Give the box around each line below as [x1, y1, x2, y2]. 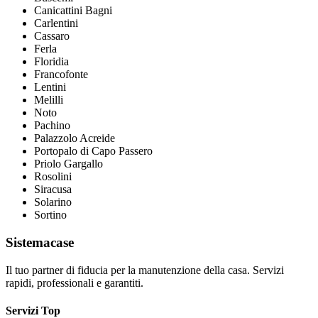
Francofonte [34, 68, 88, 81]
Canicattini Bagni [34, 4, 112, 17]
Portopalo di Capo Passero [34, 145, 153, 158]
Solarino [34, 196, 72, 209]
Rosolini [34, 170, 72, 183]
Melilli [34, 94, 63, 106]
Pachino [34, 119, 70, 132]
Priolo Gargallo [34, 158, 103, 170]
